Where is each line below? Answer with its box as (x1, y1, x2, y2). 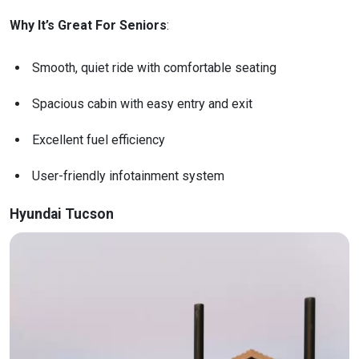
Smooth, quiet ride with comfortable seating (32, 60, 276, 76)
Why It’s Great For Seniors (10, 18, 167, 34)
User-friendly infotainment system (32, 168, 224, 184)
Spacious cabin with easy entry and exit (32, 96, 252, 112)
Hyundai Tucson (10, 206, 114, 223)
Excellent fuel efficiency (32, 132, 165, 148)
